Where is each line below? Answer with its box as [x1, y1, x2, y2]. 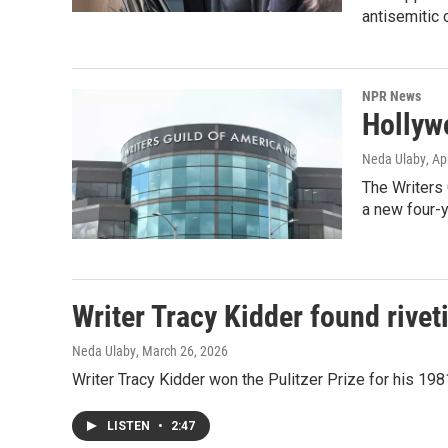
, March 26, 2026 [136, 343, 228, 360]
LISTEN [107, 419, 153, 434]
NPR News [362, 88, 421, 104]
